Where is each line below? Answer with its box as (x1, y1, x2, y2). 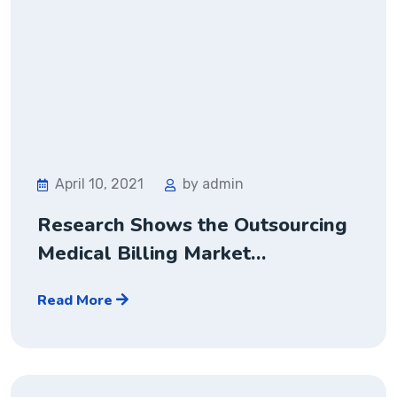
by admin (183, 175, 244, 192)
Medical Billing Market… (37, 239, 266, 267)
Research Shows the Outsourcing (37, 211, 347, 238)
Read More (37, 290, 116, 310)
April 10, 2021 (55, 175, 144, 192)
